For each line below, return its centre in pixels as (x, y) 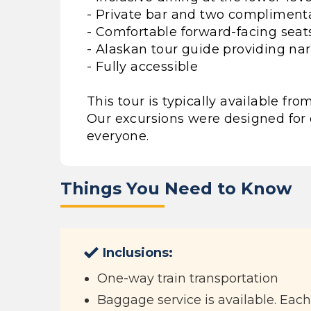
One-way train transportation (188, 278)
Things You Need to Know (176, 188)
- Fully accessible (143, 67)
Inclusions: (138, 253)
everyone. (118, 136)
